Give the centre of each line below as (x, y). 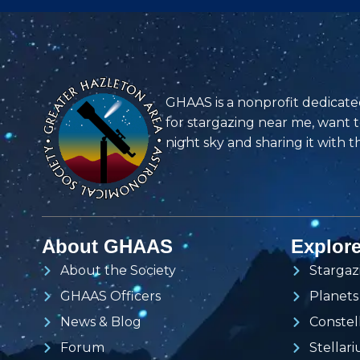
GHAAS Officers (110, 297)
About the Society (118, 271)
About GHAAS (107, 247)
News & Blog (100, 322)
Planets (333, 297)
